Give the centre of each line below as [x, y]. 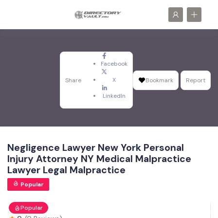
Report [196, 80]
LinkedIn [114, 96]
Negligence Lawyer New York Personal [96, 148]
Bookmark [159, 80]
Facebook [114, 64]
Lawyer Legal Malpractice [66, 170]
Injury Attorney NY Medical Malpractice [99, 159]
